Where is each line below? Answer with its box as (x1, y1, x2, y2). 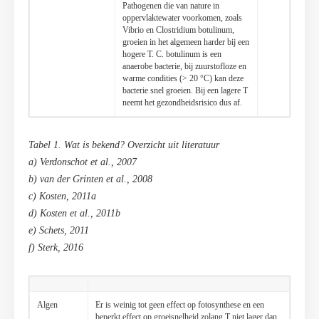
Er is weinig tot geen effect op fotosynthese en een (95, 300, 264, 310)
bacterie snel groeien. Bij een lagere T (122, 85, 248, 96)
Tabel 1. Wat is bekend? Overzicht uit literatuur (28, 140, 219, 151)
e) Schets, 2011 (28, 225, 89, 236)
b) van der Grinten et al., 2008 (28, 174, 152, 185)
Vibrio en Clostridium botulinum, (122, 25, 234, 36)
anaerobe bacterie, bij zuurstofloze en (122, 61, 246, 72)
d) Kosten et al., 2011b (28, 208, 120, 219)
